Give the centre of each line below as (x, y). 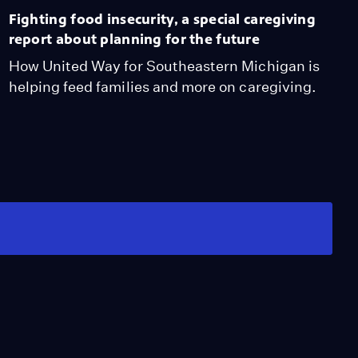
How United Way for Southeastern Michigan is (164, 66)
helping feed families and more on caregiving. (163, 86)
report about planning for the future (134, 39)
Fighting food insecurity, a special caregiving (162, 19)
